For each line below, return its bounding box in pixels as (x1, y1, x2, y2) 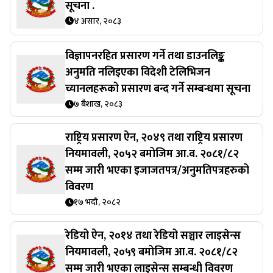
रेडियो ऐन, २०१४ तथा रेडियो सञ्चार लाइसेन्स (65, 227, 241, 245)
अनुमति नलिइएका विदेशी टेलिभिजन (65, 63, 210, 82)
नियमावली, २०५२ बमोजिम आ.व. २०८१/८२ (65, 145, 239, 163)
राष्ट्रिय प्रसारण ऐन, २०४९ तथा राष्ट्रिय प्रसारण (65, 129, 243, 147)
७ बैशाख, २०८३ (74, 97, 122, 111)
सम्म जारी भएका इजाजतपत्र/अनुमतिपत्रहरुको (65, 161, 249, 180)
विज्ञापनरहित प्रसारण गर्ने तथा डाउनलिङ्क (65, 47, 225, 65)
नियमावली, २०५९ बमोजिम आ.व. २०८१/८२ (65, 243, 238, 261)
